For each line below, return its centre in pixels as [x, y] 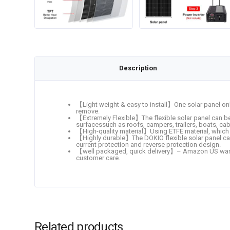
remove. [88, 111]
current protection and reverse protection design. [148, 145]
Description [138, 68]
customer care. [98, 158]
